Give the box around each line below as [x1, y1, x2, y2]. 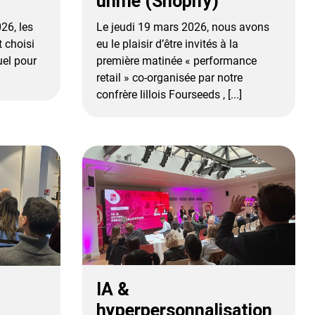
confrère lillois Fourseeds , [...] [96, 88, 243, 102]
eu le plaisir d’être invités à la [96, 37, 239, 51]
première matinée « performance [96, 54, 257, 68]
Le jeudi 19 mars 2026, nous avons [96, 20, 270, 34]
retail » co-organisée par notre [96, 71, 243, 85]
